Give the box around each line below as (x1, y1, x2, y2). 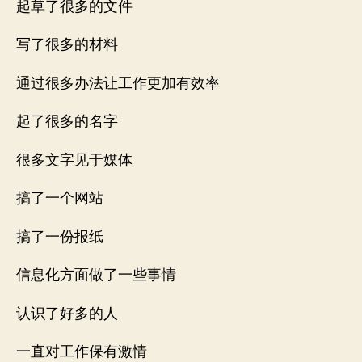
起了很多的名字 (16, 112, 118, 131)
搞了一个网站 (16, 189, 103, 208)
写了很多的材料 (16, 36, 118, 54)
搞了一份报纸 (16, 227, 103, 246)
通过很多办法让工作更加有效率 (16, 74, 220, 93)
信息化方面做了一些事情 (16, 266, 176, 284)
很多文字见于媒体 (16, 150, 133, 170)
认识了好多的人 (16, 304, 118, 323)
